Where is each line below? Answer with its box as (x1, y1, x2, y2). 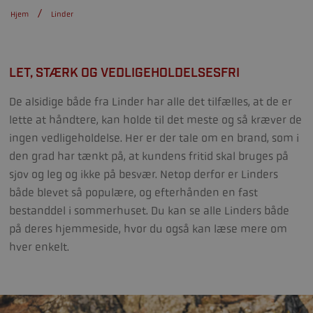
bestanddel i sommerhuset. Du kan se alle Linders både (9, 203, 289, 218)
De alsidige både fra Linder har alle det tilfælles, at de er (9, 94, 292, 109)
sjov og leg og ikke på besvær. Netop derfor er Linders (9, 167, 278, 182)
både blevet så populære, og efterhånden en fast (9, 185, 258, 200)
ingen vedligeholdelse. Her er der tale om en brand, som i (9, 131, 299, 145)
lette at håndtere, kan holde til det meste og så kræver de (9, 112, 302, 127)
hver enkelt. (9, 240, 69, 254)
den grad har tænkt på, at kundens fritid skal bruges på (9, 149, 289, 163)
